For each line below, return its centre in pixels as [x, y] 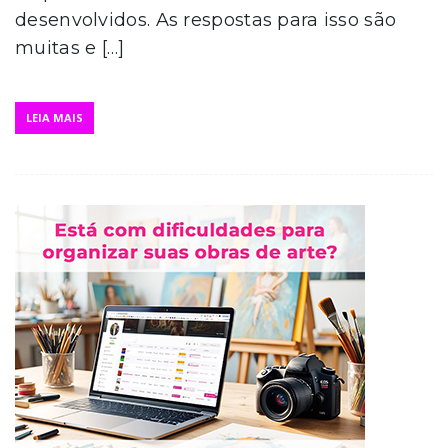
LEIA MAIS [54, 117]
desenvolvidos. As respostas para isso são [206, 19]
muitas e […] [70, 47]
